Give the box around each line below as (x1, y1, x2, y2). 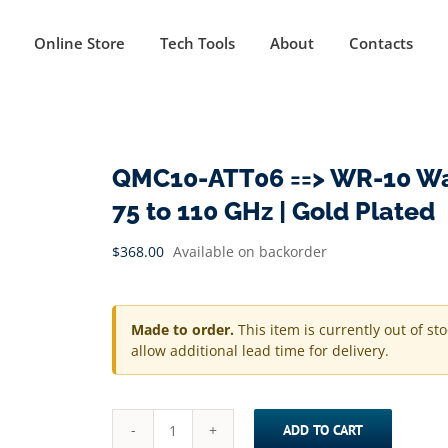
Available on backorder (173, 242, 327, 261)
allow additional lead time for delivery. (131, 341, 389, 360)
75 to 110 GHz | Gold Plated (112, 196, 435, 226)
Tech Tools (160, 32, 235, 53)
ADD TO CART (283, 420, 363, 439)
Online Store (34, 32, 125, 53)
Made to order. (131, 320, 234, 339)
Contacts (349, 32, 413, 53)
